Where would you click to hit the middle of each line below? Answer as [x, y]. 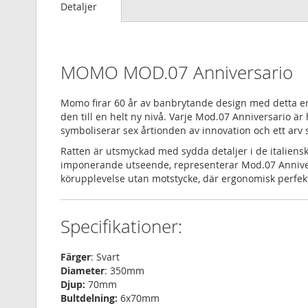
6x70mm [140, 298]
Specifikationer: [121, 227]
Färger [76, 257]
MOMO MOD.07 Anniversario [177, 73]
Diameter [82, 271]
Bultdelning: [90, 298]
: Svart [105, 257]
